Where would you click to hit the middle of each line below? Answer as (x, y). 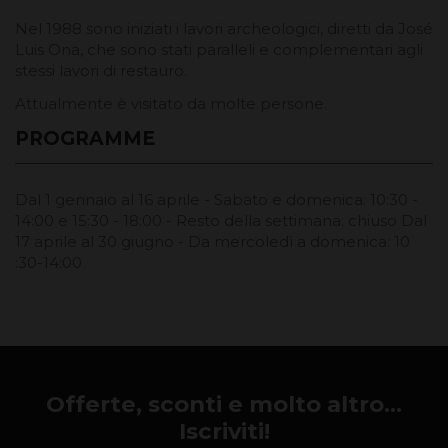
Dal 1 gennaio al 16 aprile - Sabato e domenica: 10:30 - (216, 199)
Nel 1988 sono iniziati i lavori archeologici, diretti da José (224, 28)
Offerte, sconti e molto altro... (224, 404)
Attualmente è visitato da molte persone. (171, 103)
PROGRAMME (85, 138)
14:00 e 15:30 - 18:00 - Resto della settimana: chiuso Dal (221, 220)
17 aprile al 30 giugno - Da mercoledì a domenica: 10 (212, 241)
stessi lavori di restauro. (101, 70)
